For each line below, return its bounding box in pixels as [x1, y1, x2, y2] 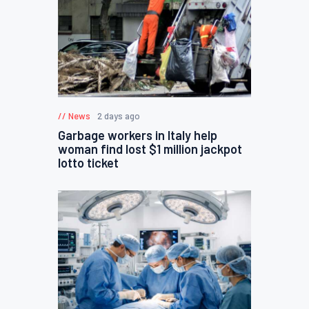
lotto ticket [58, 154, 119, 170]
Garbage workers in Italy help [58, 127, 217, 143]
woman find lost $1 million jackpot [58, 141, 242, 157]
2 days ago [97, 110, 140, 121]
